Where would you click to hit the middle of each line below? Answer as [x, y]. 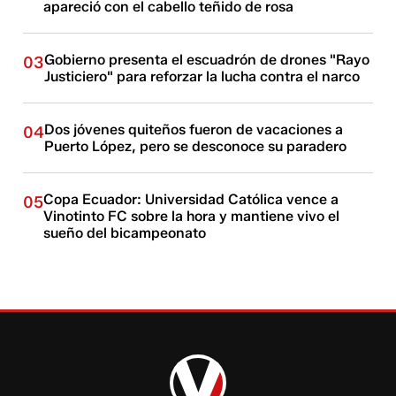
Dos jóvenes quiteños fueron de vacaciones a [194, 129]
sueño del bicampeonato [125, 233]
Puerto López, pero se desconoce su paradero [196, 146]
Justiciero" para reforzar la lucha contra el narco [202, 76]
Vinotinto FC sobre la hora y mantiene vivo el [192, 216]
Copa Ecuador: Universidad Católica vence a [191, 199]
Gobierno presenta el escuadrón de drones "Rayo [207, 60]
